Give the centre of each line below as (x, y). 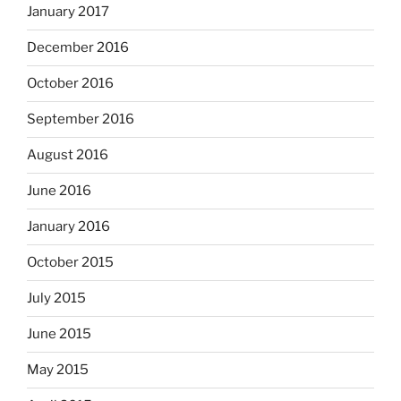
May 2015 (58, 370)
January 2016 (68, 227)
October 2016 (70, 84)
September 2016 (81, 119)
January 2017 (68, 12)
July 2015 (56, 299)
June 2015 (59, 334)
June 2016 (59, 191)
